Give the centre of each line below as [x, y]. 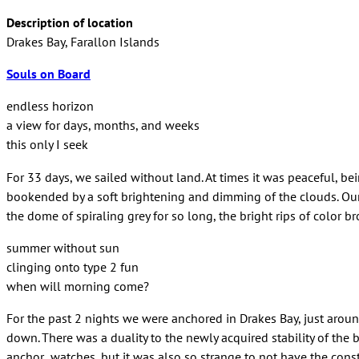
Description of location [70, 22]
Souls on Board [48, 74]
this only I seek [47, 145]
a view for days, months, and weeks [103, 125]
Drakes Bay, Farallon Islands [83, 41]
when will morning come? [78, 286]
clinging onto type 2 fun [73, 266]
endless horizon [50, 106]
